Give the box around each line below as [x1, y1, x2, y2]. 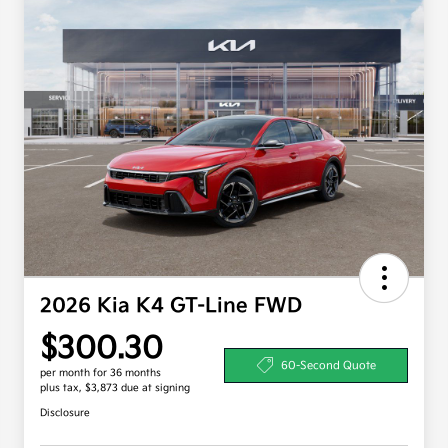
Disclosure [40, 407, 90, 420]
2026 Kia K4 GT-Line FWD [40, 294, 302, 319]
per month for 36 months [40, 367, 161, 380]
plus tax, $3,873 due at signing [40, 382, 190, 395]
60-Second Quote [280, 358, 376, 372]
